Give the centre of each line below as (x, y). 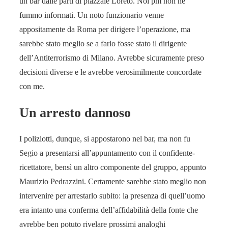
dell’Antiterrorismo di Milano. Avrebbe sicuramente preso (112, 58)
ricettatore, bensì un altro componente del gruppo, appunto (113, 167)
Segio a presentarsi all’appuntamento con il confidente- (107, 153)
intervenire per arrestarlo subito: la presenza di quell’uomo (112, 196)
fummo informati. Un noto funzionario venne (92, 15)
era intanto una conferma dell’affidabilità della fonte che (109, 210)
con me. (32, 87)
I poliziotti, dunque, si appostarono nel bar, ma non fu (105, 139)
